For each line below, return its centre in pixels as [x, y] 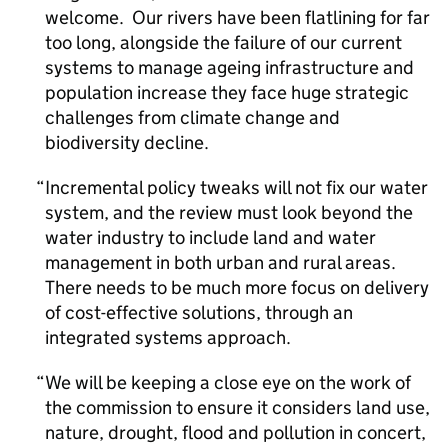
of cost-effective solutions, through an [199, 312]
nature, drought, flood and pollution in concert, [235, 432]
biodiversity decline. [127, 142]
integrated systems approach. [170, 337]
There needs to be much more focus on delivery [237, 287]
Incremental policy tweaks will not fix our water [236, 187]
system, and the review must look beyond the [229, 212]
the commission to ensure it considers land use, [237, 407]
